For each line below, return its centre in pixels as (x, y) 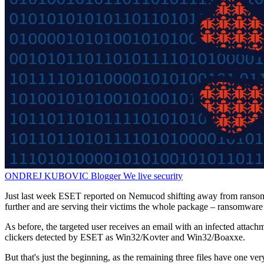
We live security (153, 176)
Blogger (106, 176)
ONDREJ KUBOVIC (48, 176)
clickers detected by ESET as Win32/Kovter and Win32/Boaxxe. (125, 237)
